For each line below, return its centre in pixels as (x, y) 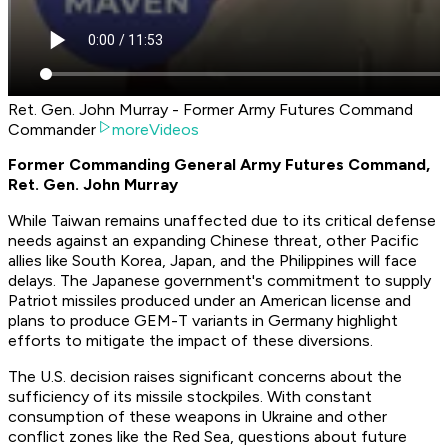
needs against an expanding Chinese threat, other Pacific (213, 241)
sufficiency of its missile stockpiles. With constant (190, 397)
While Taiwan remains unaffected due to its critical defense (222, 221)
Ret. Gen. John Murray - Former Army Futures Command (210, 110)
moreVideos (155, 130)
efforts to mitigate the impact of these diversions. (190, 341)
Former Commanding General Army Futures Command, (219, 165)
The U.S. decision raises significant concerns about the (205, 377)
